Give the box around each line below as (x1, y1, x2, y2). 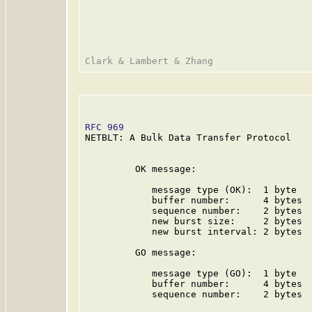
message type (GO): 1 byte (85, 268, 297, 279)
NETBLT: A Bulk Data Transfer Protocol (85, 132, 291, 143)
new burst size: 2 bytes (85, 216, 302, 226)
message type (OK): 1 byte (85, 185, 297, 195)
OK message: (85, 164, 196, 174)
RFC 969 (85, 122, 124, 132)
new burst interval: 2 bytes (85, 226, 302, 237)
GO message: (85, 247, 196, 258)
